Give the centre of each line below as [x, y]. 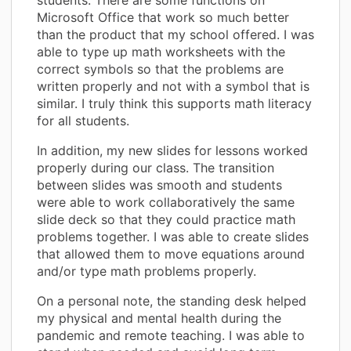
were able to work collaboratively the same [166, 202]
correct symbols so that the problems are [160, 69]
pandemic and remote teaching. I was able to [171, 335]
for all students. [83, 120]
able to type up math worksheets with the [161, 51]
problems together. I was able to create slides [173, 236]
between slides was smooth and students [159, 185]
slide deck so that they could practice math [166, 219]
